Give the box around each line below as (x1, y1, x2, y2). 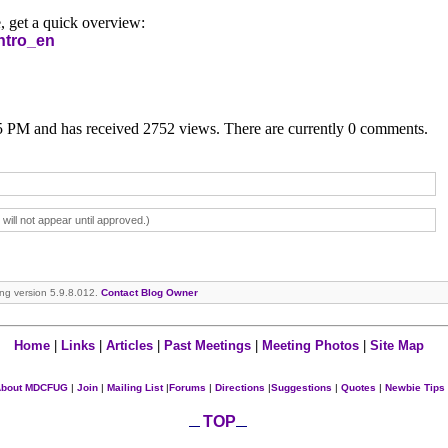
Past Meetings (164, 338, 251, 353)
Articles (106, 338, 157, 353)
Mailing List (103, 382, 163, 393)
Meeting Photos (262, 338, 359, 353)
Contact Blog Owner (101, 286, 198, 298)
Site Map (370, 338, 424, 353)
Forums (168, 382, 206, 393)
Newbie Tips (384, 382, 445, 393)
